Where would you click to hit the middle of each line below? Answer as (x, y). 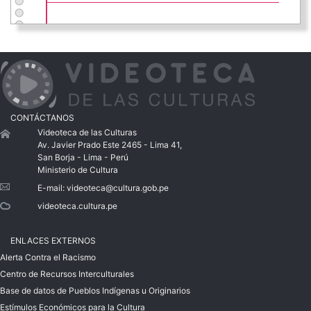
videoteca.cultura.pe (77, 206)
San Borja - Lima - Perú (83, 158)
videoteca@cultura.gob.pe (117, 188)
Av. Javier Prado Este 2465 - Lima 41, (109, 145)
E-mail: (52, 188)
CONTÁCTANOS (42, 118)
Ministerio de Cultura (77, 170)
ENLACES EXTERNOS (53, 241)
